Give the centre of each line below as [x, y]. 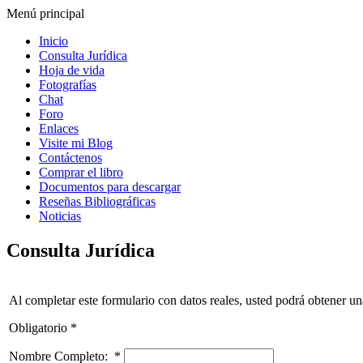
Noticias [60, 216]
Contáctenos [70, 158]
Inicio [53, 41]
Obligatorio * [43, 327]
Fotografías [68, 85]
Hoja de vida [72, 70]
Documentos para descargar [110, 187]
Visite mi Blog [76, 143]
